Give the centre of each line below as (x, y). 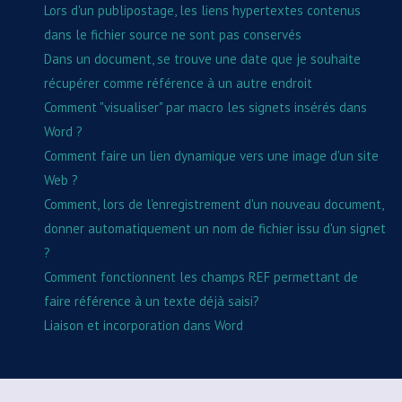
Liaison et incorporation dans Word (144, 325)
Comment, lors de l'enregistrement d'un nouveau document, (214, 204)
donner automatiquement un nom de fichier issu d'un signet (215, 228)
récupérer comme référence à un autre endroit (178, 83)
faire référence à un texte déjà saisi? (152, 301)
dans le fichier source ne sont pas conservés (173, 34)
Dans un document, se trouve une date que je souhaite (202, 58)
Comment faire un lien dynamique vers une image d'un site (211, 155)
